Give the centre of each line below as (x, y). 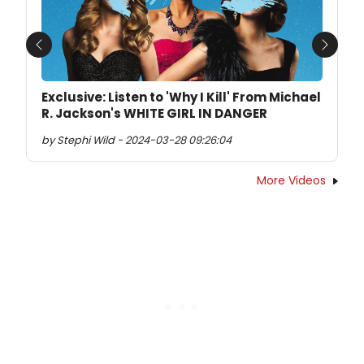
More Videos (291, 181)
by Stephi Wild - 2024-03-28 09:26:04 (136, 141)
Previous (65, 54)
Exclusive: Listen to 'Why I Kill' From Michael (181, 97)
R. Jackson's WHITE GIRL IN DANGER (154, 114)
